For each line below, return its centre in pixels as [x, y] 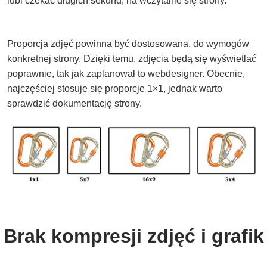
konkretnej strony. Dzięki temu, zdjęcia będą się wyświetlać [132, 59]
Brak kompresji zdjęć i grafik [133, 236]
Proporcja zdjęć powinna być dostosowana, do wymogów [128, 44]
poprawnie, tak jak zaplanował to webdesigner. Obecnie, [126, 74]
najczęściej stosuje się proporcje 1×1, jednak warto [115, 89]
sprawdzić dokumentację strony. [74, 104]
